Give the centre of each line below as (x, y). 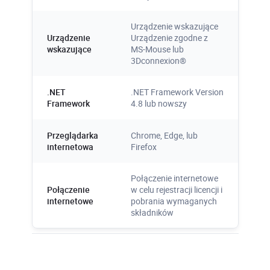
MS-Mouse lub (157, 49)
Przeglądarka (72, 135)
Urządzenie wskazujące (174, 26)
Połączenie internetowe (174, 178)
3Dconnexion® (158, 60)
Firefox (143, 146)
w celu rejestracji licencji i (176, 189)
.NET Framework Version (177, 92)
